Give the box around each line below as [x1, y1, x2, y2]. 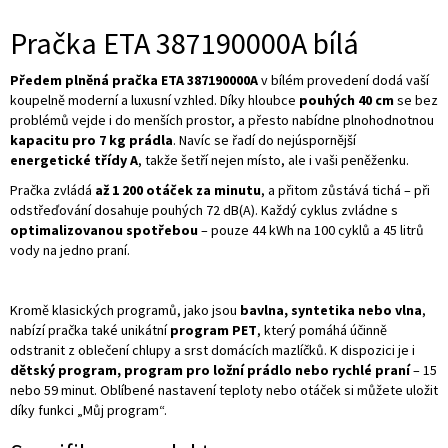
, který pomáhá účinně [257, 320, 387, 339]
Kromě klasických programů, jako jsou [10, 300, 240, 319]
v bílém [258, 70, 304, 89]
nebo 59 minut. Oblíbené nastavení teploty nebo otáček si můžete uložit [10, 380, 438, 399]
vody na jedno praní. [10, 240, 130, 259]
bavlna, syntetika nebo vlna [240, 300, 422, 319]
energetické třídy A [10, 150, 138, 169]
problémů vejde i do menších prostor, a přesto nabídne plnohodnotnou [10, 110, 434, 129]
